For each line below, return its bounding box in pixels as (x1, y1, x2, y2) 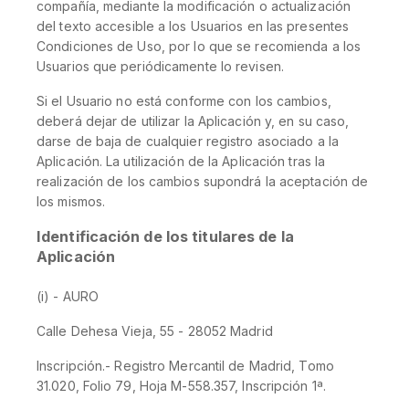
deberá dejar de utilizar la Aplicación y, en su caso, (37, 113, 350, 129)
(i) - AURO (37, 288, 99, 304)
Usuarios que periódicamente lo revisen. (37, 58, 284, 74)
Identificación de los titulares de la (37, 227, 294, 246)
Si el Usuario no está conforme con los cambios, (37, 93, 331, 109)
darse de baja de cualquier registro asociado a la (37, 133, 339, 149)
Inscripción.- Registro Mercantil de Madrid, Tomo (37, 358, 334, 373)
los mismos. (37, 194, 106, 209)
